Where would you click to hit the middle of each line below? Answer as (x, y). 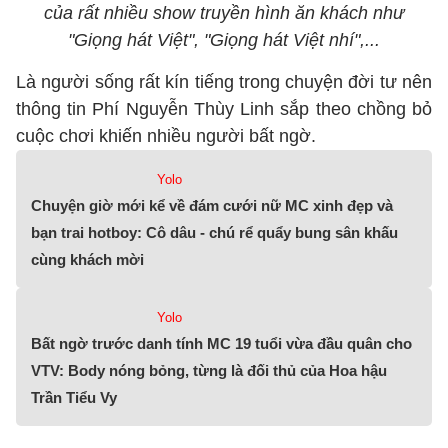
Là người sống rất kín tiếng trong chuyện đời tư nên (224, 82)
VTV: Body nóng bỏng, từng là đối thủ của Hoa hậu (209, 370)
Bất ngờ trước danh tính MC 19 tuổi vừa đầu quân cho (221, 343)
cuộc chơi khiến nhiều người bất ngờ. (166, 136)
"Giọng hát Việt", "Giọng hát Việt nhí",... (224, 40)
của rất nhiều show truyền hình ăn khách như (224, 13)
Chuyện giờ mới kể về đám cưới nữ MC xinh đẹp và (212, 205)
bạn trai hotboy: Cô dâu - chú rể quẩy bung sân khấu (214, 232)
